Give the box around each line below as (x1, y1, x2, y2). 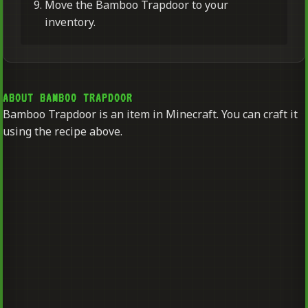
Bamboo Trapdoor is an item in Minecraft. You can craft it (3, 106, 298, 122)
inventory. (45, 14, 96, 30)
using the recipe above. (3, 123, 122, 139)
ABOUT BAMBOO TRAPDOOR (3, 91, 133, 104)
